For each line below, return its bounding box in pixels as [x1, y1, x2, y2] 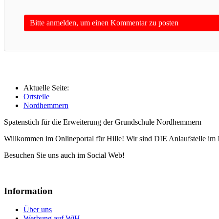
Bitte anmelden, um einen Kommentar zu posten [30, 19, 178, 27]
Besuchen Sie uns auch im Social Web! [4, 151, 125, 159]
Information [4, 185, 53, 196]
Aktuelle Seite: [23, 84, 73, 92]
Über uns [23, 205, 52, 214]
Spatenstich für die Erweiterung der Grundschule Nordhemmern [4, 118, 201, 126]
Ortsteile [23, 92, 49, 101]
